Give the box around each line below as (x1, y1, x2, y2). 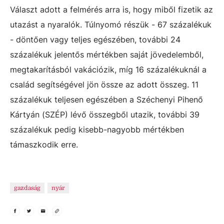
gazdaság (14, 184, 40, 191)
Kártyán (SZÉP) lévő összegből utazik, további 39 (10, 109, 199, 119)
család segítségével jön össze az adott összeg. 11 (10, 79, 198, 89)
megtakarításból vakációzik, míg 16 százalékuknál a (10, 64, 206, 74)
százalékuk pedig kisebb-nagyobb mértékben (10, 124, 184, 134)
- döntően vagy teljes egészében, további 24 (10, 34, 180, 44)
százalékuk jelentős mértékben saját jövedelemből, (10, 49, 203, 59)
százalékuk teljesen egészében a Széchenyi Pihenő (10, 94, 203, 104)
